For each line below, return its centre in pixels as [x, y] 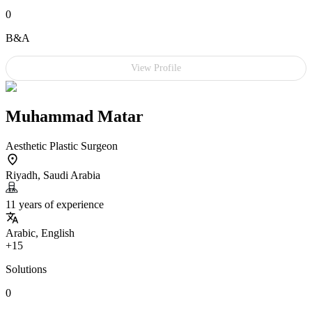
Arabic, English [40, 233]
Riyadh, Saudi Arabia [53, 175]
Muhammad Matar [75, 116]
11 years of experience [55, 204]
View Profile [156, 68]
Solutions [26, 269]
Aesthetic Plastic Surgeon [62, 146]
